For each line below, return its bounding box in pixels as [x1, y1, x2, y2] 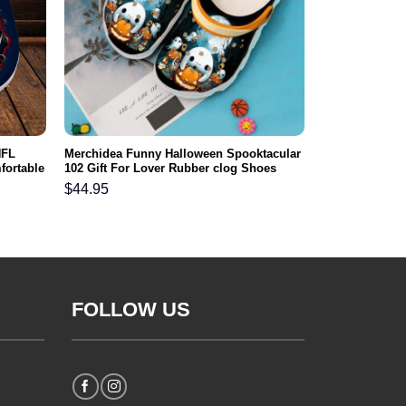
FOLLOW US [71, 297, 190, 321]
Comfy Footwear [63, 175, 156, 189]
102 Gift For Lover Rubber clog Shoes [63, 160, 276, 175]
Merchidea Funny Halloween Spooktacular [63, 146, 301, 160]
